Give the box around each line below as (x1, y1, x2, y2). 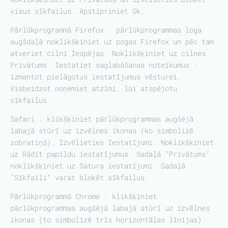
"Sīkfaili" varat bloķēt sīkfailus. (10, 173, 149, 182)
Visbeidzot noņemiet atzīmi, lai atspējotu (10, 83, 177, 93)
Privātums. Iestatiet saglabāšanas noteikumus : (10, 60, 197, 70)
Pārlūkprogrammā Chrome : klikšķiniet (10, 191, 157, 201)
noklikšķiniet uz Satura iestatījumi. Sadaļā (10, 161, 185, 170)
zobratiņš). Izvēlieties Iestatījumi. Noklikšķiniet (10, 137, 214, 147)
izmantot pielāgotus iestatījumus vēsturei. (10, 72, 181, 81)
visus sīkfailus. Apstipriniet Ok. (10, 6, 145, 16)
